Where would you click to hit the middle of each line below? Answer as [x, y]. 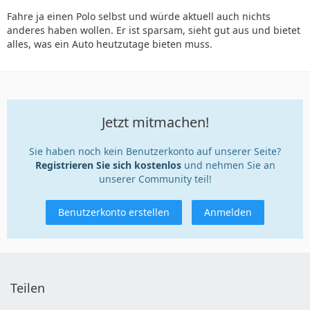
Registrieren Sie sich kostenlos [108, 165]
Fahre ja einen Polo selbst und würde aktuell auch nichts [139, 17]
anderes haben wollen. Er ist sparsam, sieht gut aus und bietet [154, 30]
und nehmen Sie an [228, 165]
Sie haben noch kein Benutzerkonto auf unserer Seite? [155, 152]
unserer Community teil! [155, 179]
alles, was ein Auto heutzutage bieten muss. [110, 44]
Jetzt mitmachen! [155, 122]
